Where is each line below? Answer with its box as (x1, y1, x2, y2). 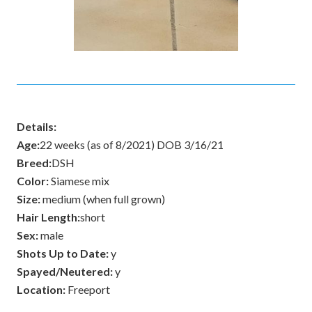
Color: (17, 174, 49, 187)
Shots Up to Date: (17, 247, 109, 260)
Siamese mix (49, 174, 109, 187)
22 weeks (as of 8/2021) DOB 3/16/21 (40, 138, 224, 151)
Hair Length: (17, 210, 80, 224)
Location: (17, 283, 65, 296)
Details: (17, 120, 56, 133)
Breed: (17, 156, 52, 169)
